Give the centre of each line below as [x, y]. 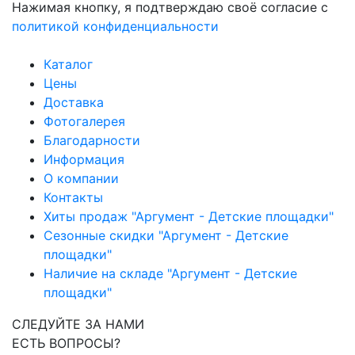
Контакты [73, 198]
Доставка [74, 103]
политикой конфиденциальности [115, 27]
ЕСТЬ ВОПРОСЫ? [66, 344]
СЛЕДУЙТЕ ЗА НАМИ [78, 324]
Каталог [68, 65]
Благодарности [92, 141]
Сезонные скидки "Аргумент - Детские [166, 236]
